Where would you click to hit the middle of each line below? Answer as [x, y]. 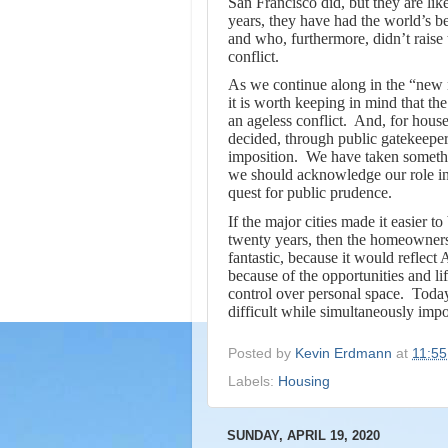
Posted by [261, 354]
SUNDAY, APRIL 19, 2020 [303, 436]
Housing [304, 382]
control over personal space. [316, 293]
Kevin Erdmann [343, 354]
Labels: [253, 382]
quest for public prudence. [310, 193]
